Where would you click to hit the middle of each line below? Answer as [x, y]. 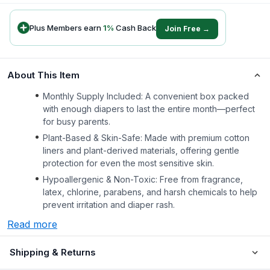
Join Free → [187, 29]
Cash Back [135, 27]
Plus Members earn [66, 27]
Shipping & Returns [53, 252]
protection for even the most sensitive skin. [128, 163]
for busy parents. [77, 121]
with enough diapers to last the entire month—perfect [149, 109]
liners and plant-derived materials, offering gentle [141, 150]
